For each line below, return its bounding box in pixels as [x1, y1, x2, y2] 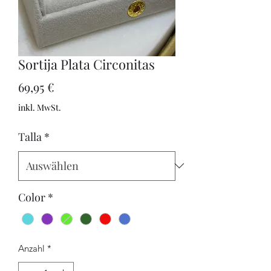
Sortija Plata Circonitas [18, 54, 155, 73]
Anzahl [18, 242, 45, 254]
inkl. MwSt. [18, 101, 61, 113]
